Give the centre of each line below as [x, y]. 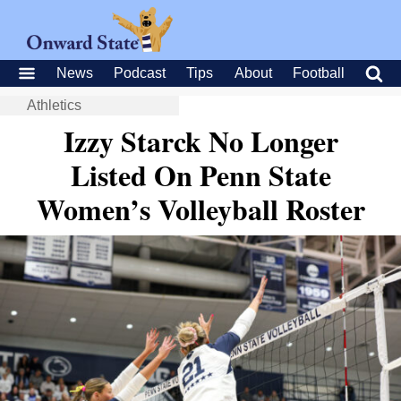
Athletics [54, 105]
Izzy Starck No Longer [200, 141]
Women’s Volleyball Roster [200, 209]
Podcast [140, 73]
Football [318, 73]
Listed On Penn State [200, 175]
